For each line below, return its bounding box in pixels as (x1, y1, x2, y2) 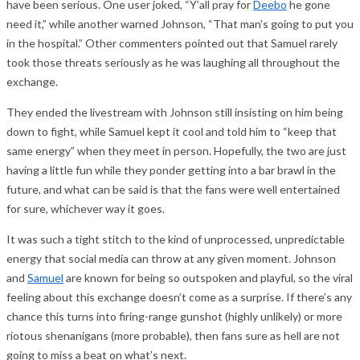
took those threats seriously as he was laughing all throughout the (6, 55, 340, 69)
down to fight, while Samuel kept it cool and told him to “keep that (6, 124, 337, 138)
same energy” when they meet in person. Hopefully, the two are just (6, 143, 346, 157)
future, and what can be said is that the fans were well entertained (6, 182, 340, 196)
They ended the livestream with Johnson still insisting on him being (6, 104, 343, 119)
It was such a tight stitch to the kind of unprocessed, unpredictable (6, 231, 345, 246)
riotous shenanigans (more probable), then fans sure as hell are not (6, 328, 340, 342)
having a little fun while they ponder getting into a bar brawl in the (6, 162, 336, 177)
